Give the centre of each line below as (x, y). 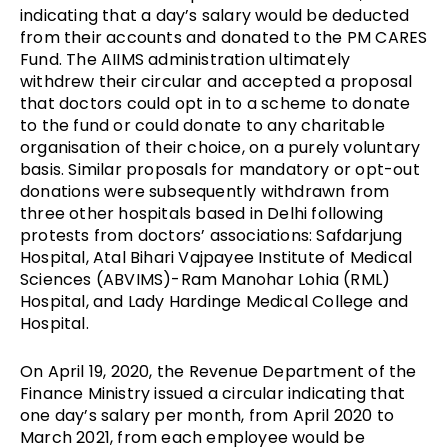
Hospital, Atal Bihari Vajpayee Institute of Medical (216, 257)
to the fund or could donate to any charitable (203, 125)
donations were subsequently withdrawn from (205, 191)
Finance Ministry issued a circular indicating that (213, 393)
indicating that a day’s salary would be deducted (215, 15)
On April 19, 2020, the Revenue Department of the (218, 371)
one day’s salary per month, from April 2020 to (207, 415)
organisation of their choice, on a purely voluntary (220, 147)
